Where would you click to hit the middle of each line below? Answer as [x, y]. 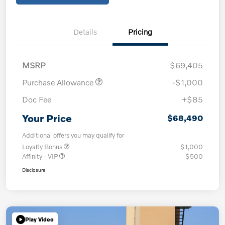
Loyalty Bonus [43, 146]
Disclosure [34, 170]
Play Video [39, 219]
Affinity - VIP [41, 156]
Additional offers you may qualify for [73, 135]
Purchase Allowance [59, 82]
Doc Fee [37, 99]
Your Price [47, 118]
